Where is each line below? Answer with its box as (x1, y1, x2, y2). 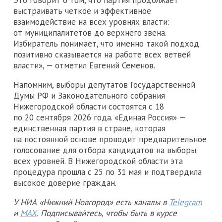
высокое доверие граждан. (13, 177, 116, 188)
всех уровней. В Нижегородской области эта (13, 155, 183, 166)
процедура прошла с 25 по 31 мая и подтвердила (13, 166, 202, 177)
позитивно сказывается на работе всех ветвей (13, 49, 191, 60)
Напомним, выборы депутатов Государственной (13, 79, 195, 90)
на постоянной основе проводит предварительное (13, 133, 207, 145)
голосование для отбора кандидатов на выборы (13, 144, 196, 156)
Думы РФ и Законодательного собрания (13, 90, 165, 101)
